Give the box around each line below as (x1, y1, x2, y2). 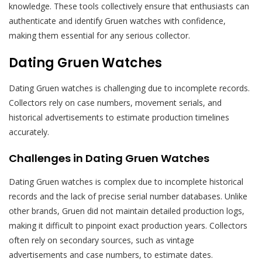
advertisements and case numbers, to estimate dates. (9, 249, 213, 260)
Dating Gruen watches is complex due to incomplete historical (9, 175, 243, 187)
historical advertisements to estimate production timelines (9, 111, 229, 123)
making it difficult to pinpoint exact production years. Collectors (9, 219, 247, 231)
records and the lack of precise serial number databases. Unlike (9, 190, 247, 202)
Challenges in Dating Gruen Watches (9, 150, 209, 166)
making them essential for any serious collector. (9, 29, 190, 41)
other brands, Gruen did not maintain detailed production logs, (9, 205, 244, 216)
